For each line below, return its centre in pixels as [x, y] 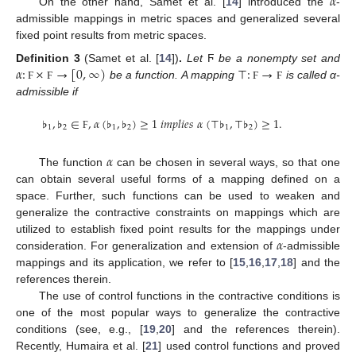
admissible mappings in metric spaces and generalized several [178, 19]
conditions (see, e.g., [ [80, 329]
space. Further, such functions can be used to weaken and [178, 196]
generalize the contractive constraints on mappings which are [178, 213]
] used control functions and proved [250, 346]
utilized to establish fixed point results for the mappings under [178, 229]
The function [72, 163]
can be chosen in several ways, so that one [226, 163]
